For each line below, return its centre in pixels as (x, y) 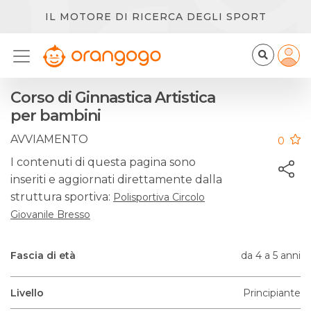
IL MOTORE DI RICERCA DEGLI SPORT (155, 17)
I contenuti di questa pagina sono (103, 162)
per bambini (56, 116)
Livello (27, 293)
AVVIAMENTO (49, 139)
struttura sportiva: (62, 197)
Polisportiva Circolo (159, 197)
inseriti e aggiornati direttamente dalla (116, 179)
